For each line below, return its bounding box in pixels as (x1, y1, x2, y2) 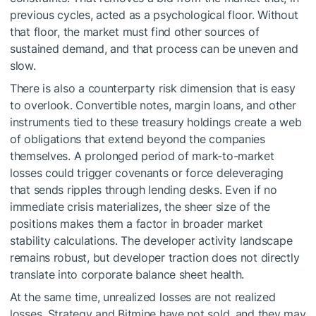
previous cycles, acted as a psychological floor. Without (10, 8, 298, 23)
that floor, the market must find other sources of (10, 25, 260, 39)
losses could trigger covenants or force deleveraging (10, 166, 284, 181)
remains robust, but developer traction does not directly (10, 250, 300, 265)
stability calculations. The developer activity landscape (10, 233, 293, 248)
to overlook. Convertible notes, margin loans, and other (10, 98, 296, 113)
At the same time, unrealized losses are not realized (10, 290, 276, 305)
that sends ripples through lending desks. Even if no (10, 183, 277, 197)
